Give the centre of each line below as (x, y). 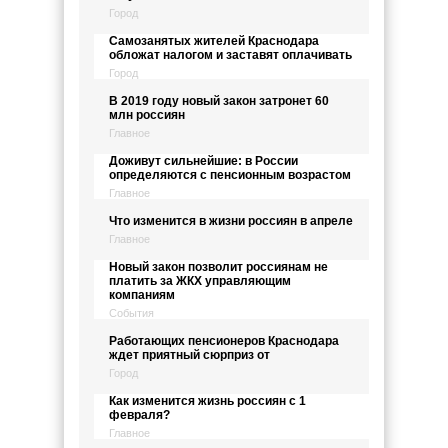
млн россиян (147, 115)
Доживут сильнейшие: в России (203, 161)
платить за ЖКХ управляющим (200, 281)
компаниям (142, 295)
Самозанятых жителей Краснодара (214, 41)
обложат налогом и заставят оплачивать (230, 55)
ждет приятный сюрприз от (189, 355)
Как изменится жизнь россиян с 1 (207, 401)
